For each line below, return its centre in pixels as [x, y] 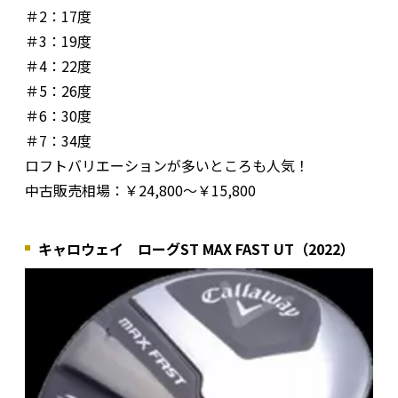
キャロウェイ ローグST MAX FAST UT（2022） [196, 248]
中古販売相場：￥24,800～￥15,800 [140, 190]
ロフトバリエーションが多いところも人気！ [167, 165]
